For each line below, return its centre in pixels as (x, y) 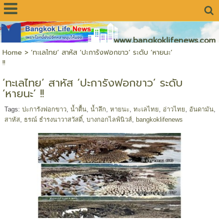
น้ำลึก (98, 109)
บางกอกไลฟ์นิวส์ (109, 119)
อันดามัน (201, 109)
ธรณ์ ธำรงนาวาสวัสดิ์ (53, 119)
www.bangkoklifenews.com (160, 41)
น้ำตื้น (78, 109)
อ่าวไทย (174, 109)
